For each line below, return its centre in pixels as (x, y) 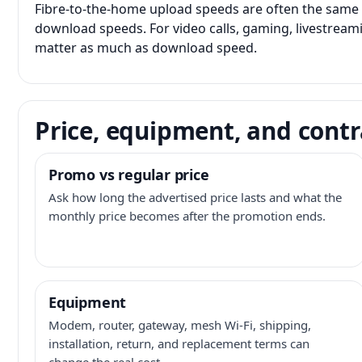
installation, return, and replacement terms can (179, 343)
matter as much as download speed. (146, 48)
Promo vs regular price (129, 175)
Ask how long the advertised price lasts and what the (195, 197)
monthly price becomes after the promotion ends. (187, 216)
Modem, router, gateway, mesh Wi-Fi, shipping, (180, 325)
